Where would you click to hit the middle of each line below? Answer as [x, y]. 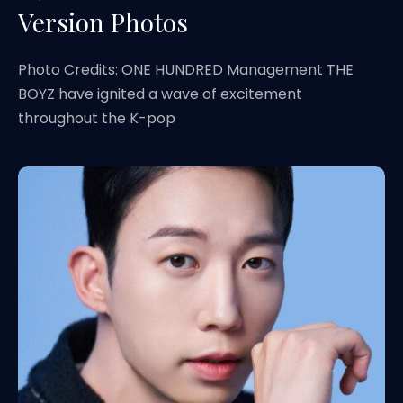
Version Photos [103, 22]
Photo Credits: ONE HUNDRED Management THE [186, 70]
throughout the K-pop [97, 118]
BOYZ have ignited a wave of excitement [160, 94]
